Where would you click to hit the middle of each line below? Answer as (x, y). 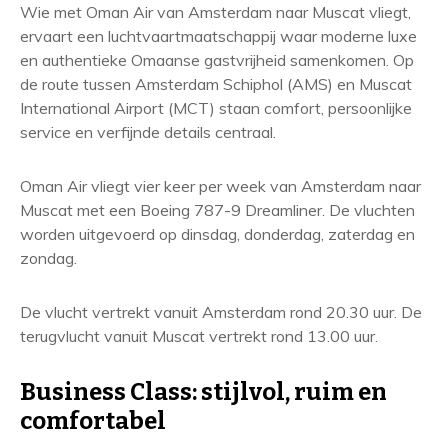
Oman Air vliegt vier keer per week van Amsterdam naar (220, 186)
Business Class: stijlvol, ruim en (203, 392)
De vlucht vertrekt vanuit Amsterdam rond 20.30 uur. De (221, 312)
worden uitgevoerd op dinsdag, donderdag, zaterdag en (217, 234)
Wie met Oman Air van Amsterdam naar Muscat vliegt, (215, 12)
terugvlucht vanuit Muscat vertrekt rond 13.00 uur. (199, 336)
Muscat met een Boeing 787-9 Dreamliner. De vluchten (217, 210)
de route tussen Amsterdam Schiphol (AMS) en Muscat (216, 84)
